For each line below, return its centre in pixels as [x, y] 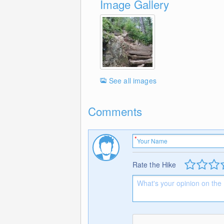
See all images [132, 80]
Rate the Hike [154, 164]
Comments [115, 111]
